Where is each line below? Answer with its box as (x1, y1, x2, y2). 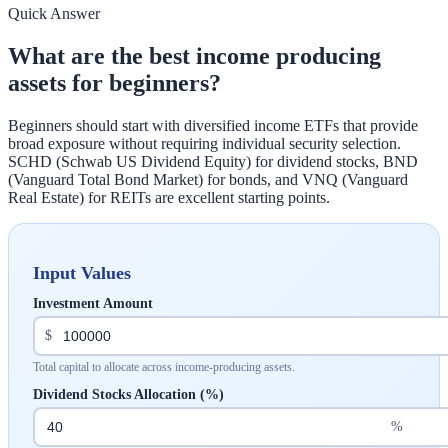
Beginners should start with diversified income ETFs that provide (8, 116, 418, 134)
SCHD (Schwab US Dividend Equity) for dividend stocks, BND (8, 152, 418, 170)
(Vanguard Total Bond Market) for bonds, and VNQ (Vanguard (8, 170, 408, 188)
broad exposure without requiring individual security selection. (8, 134, 401, 152)
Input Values (33, 262, 131, 283)
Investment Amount (33, 295, 153, 311)
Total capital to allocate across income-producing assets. (33, 359, 295, 374)
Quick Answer (8, 4, 100, 22)
